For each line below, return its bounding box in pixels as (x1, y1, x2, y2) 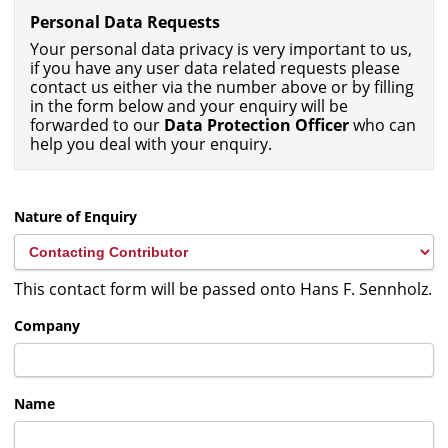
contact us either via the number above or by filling (30, 76, 414, 99)
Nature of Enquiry (14, 207, 137, 227)
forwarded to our (30, 114, 164, 137)
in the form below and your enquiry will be (30, 95, 348, 118)
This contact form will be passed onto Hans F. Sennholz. (14, 278, 432, 301)
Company (14, 316, 80, 336)
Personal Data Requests (30, 11, 220, 34)
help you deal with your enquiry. (30, 133, 272, 156)
